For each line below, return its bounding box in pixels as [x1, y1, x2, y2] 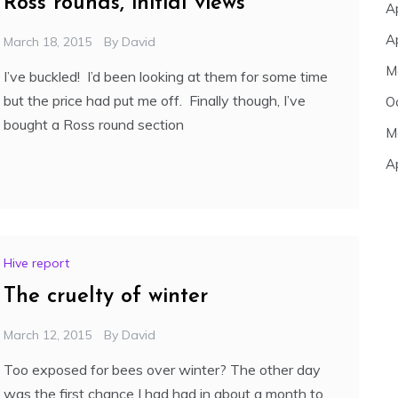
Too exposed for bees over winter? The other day [4, 361, 321, 379]
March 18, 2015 [4, 34, 92, 51]
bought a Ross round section [4, 115, 184, 134]
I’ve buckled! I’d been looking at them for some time [4, 68, 328, 86]
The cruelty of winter [4, 286, 208, 308]
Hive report [4, 255, 69, 272]
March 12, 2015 [4, 327, 92, 344]
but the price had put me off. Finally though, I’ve [4, 92, 306, 110]
